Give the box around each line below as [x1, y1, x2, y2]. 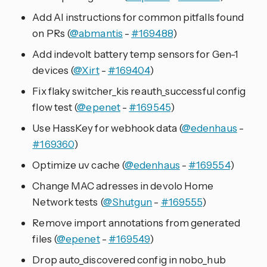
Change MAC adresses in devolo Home [32, 179, 214, 193]
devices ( [32, 64, 74, 77]
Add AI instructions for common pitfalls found [32, 11, 244, 24]
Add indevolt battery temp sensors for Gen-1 [32, 48, 239, 61]
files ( [32, 232, 57, 246]
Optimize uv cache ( [32, 159, 125, 172]
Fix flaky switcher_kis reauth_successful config [32, 85, 246, 98]
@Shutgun [103, 195, 153, 209]
